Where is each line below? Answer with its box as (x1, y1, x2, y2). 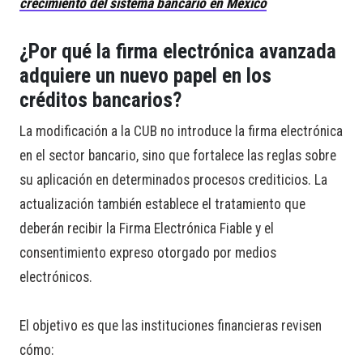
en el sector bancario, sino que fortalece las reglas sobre (19, 147, 336, 164)
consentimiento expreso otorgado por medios (19, 245, 276, 262)
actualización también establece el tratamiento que (19, 196, 305, 213)
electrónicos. (19, 269, 92, 286)
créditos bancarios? (19, 88, 181, 113)
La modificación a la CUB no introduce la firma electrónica (19, 123, 343, 140)
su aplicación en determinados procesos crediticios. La (19, 172, 327, 189)
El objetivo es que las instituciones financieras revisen (19, 318, 322, 335)
